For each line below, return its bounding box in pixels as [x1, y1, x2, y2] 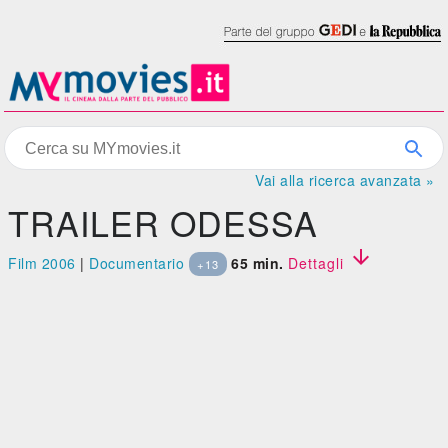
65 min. [231, 253, 284, 273]
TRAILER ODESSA [8, 198, 319, 247]
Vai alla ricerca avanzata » [255, 170, 435, 190]
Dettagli [288, 253, 350, 273]
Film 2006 [8, 253, 76, 273]
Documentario [89, 253, 185, 273]
